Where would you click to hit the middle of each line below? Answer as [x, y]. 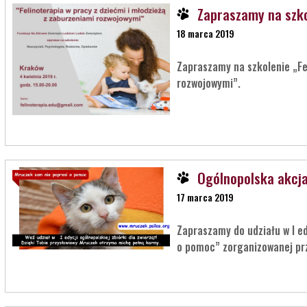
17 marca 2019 [205, 197]
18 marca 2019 [205, 34]
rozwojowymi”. [208, 83]
